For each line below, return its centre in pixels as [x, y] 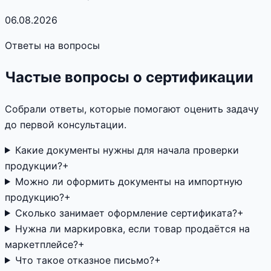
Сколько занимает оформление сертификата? [126, 213]
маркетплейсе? [41, 244]
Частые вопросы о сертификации [129, 77]
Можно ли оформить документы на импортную [129, 181]
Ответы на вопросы [52, 45]
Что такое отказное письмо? [84, 260]
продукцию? [34, 197]
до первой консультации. [66, 124]
